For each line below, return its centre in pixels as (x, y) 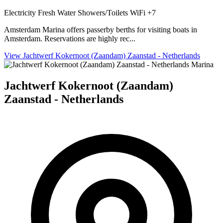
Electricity (21, 13)
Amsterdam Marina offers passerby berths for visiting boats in (101, 30)
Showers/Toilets (104, 13)
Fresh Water (58, 13)
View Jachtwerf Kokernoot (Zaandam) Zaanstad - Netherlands (102, 56)
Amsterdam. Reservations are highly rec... (70, 39)
